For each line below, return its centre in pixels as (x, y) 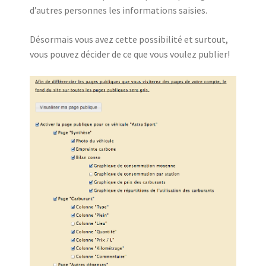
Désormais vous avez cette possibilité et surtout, (129, 39)
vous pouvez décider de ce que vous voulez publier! (130, 54)
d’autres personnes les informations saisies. (118, 10)
